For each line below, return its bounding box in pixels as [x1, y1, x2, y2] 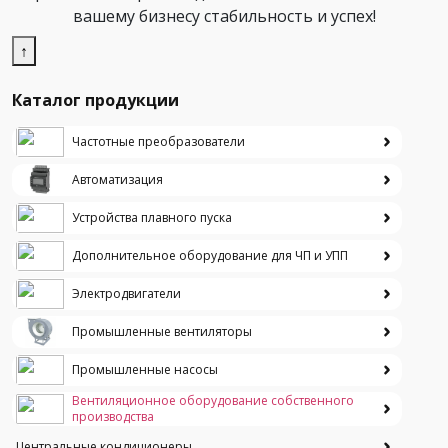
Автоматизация [72, 170, 163, 188]
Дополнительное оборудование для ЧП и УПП [72, 246, 348, 264]
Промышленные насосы [72, 360, 218, 378]
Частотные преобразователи [72, 132, 245, 150]
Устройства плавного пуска [72, 208, 232, 226]
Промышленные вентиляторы [72, 322, 252, 340]
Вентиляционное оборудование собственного [72, 391, 354, 409]
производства [72, 407, 154, 425]
